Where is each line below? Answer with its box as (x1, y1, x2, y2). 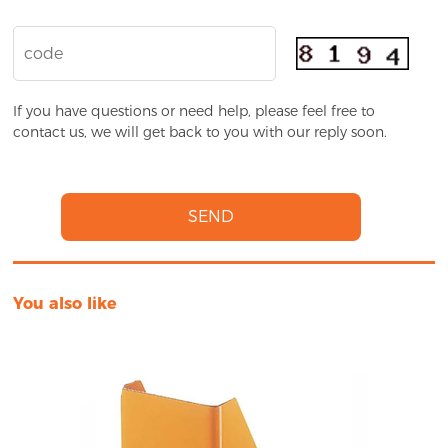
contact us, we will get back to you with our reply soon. (13, 123, 388, 142)
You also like (13, 294, 118, 314)
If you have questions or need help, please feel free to (13, 102, 376, 121)
